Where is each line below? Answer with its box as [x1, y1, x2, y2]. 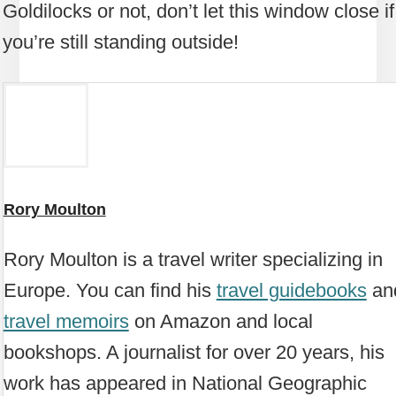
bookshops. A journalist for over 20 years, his [3, 340, 385, 363]
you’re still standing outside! [2, 30, 239, 53]
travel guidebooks [216, 278, 367, 301]
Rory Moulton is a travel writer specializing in [3, 247, 383, 270]
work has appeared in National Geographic [3, 371, 367, 394]
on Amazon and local [128, 309, 313, 332]
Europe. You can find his [3, 278, 217, 301]
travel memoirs [3, 309, 129, 332]
